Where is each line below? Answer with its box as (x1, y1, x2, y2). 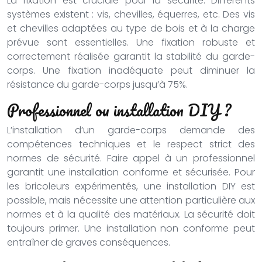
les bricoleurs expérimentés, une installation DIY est (7, 180, 255, 193)
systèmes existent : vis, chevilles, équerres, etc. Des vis (7, 8, 255, 21)
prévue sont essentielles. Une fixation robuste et (7, 36, 255, 49)
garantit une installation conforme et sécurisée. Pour (7, 166, 255, 179)
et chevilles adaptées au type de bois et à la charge (7, 22, 255, 35)
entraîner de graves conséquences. (7, 236, 170, 249)
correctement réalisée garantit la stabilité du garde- (7, 50, 255, 63)
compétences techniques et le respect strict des (7, 137, 255, 151)
